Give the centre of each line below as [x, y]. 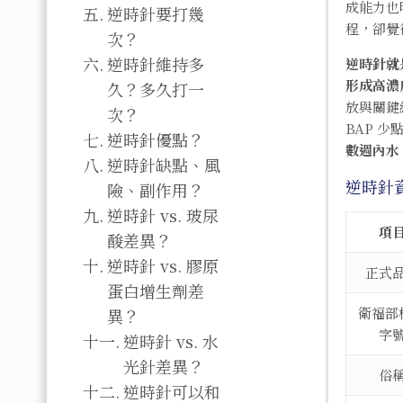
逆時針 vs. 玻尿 [162, 215]
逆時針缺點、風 [163, 165]
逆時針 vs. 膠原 [162, 265]
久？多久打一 [155, 89]
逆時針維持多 [155, 64]
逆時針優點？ [155, 139]
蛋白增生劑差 [155, 291]
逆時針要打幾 [155, 13]
